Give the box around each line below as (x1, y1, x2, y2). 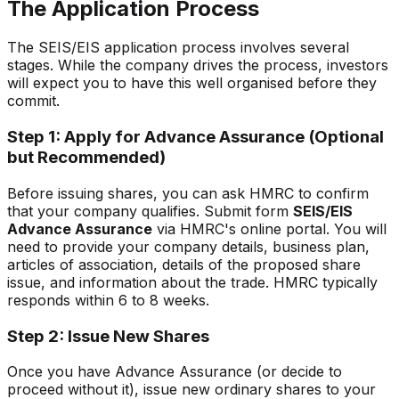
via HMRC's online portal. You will (152, 219, 387, 238)
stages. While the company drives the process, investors (7, 56, 388, 75)
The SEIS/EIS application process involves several (7, 38, 349, 57)
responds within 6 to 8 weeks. (7, 290, 209, 309)
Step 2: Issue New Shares (7, 325, 209, 346)
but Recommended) (7, 147, 166, 168)
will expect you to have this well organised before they (7, 74, 377, 93)
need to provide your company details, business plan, (7, 237, 370, 256)
